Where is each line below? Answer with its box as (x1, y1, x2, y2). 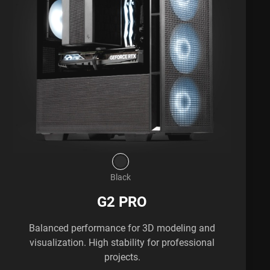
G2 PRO (97, 191, 148, 211)
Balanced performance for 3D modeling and (29, 221, 216, 234)
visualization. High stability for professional (30, 235, 215, 249)
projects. (104, 250, 140, 263)
